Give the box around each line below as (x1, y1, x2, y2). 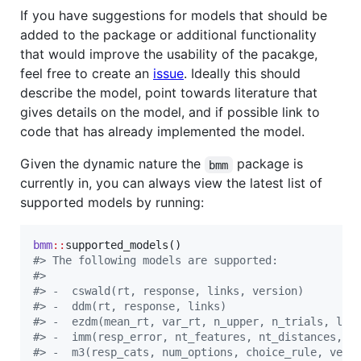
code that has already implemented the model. (20, 123, 305, 140)
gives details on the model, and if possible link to (20, 104, 320, 121)
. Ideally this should (184, 65, 301, 82)
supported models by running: (20, 194, 204, 211)
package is (232, 156, 307, 172)
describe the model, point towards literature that (20, 85, 317, 102)
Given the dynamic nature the (20, 156, 205, 172)
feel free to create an (20, 65, 153, 82)
